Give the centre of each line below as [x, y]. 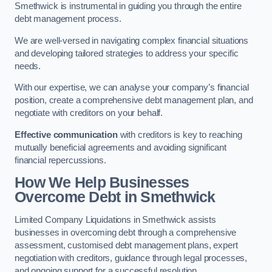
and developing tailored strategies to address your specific [127, 53]
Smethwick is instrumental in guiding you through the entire [128, 6]
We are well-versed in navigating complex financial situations [132, 40]
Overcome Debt [68, 197]
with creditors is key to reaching [180, 134]
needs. [28, 66]
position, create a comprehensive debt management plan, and [134, 100]
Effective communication [66, 134]
